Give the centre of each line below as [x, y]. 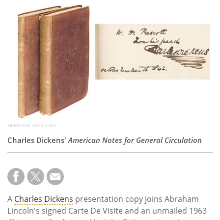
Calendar [30, 28]
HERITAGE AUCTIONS [32, 125]
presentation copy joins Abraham [136, 199]
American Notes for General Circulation [135, 140]
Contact [27, 55]
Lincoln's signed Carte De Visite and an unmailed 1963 [107, 211]
